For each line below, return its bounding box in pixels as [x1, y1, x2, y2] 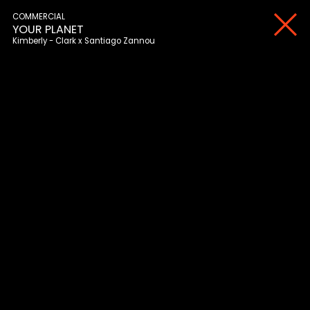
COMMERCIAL [12, 11, 66, 23]
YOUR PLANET [12, 21, 84, 37]
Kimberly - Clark [12, 35, 77, 47]
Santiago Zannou [84, 35, 156, 47]
